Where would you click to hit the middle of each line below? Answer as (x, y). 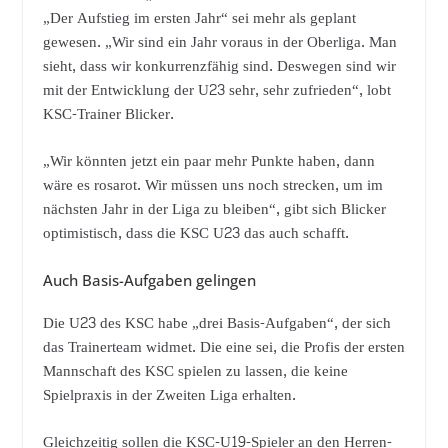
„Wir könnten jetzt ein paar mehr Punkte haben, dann (208, 161)
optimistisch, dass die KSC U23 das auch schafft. (195, 233)
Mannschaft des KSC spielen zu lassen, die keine (195, 372)
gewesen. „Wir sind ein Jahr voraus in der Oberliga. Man (219, 43)
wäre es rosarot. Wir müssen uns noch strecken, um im (212, 185)
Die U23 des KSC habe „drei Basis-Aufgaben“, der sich (216, 324)
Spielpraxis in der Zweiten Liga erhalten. (169, 396)
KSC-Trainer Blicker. (108, 115)
